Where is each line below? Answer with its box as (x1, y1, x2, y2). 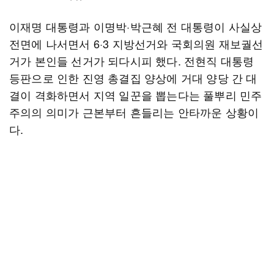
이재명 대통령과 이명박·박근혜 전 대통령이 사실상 (9, 18, 262, 34)
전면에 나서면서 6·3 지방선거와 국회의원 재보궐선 (9, 35, 264, 51)
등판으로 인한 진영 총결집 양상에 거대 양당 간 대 (9, 70, 257, 86)
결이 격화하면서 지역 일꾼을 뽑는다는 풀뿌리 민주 (9, 87, 262, 103)
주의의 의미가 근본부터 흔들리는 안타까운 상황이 (9, 104, 259, 120)
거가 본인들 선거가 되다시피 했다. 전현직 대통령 (9, 53, 254, 68)
